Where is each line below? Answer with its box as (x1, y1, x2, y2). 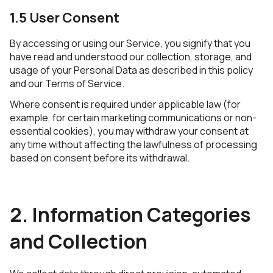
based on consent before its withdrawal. (10, 151, 190, 165)
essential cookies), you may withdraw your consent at (10, 124, 249, 138)
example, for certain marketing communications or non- (10, 111, 257, 124)
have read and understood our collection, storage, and (10, 50, 252, 63)
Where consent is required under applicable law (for (10, 97, 241, 111)
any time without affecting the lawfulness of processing (10, 138, 257, 151)
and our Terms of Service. (10, 77, 124, 90)
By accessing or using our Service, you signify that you (10, 37, 250, 50)
